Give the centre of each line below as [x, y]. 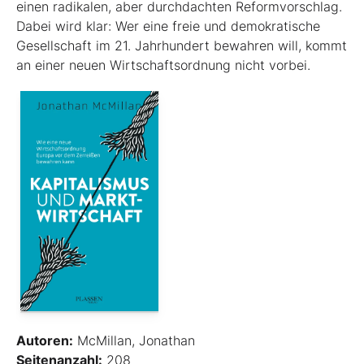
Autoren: [45, 340]
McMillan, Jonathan [134, 340]
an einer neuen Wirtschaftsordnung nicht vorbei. [163, 65]
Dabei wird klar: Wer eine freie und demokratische [168, 26]
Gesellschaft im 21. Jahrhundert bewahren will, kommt [182, 46]
